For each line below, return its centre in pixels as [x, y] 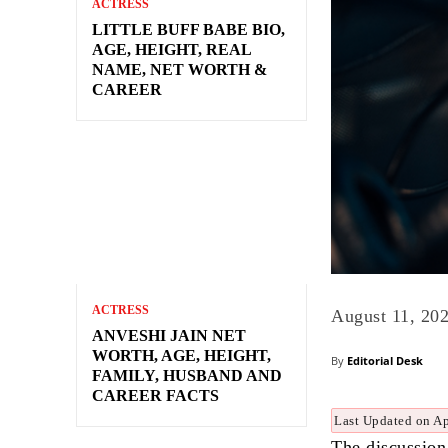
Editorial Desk [385, 360]
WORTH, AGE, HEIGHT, [181, 356]
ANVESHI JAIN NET [169, 336]
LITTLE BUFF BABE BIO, [188, 30]
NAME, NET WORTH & [179, 70]
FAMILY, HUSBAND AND [187, 376]
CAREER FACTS [155, 396]
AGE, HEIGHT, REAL [172, 50]
